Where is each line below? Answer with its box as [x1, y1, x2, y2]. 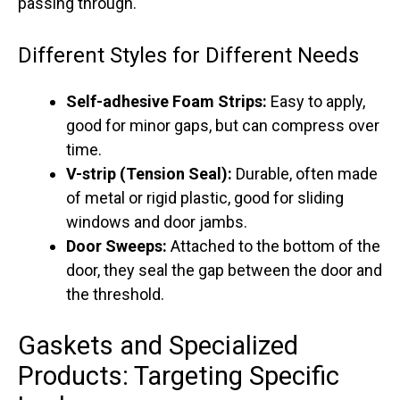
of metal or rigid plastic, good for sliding [66, 188, 344, 208]
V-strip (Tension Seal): [66, 164, 232, 184]
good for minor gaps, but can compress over [66, 116, 379, 136]
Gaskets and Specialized [18, 330, 298, 362]
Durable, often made [232, 164, 378, 184]
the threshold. [66, 285, 164, 304]
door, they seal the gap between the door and [66, 261, 382, 280]
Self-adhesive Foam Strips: [66, 92, 267, 112]
